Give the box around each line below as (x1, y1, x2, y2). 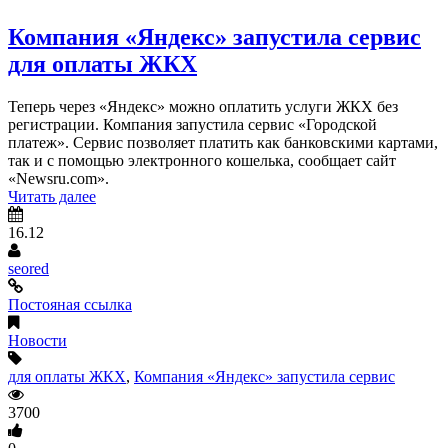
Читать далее (8, 187, 96, 205)
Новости (8, 331, 67, 349)
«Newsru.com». (8, 169, 109, 187)
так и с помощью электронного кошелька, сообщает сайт (8, 151, 396, 169)
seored (8, 259, 49, 277)
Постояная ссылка (8, 295, 132, 313)
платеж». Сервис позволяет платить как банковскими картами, (8, 133, 438, 151)
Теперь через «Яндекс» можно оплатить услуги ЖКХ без (8, 97, 398, 115)
